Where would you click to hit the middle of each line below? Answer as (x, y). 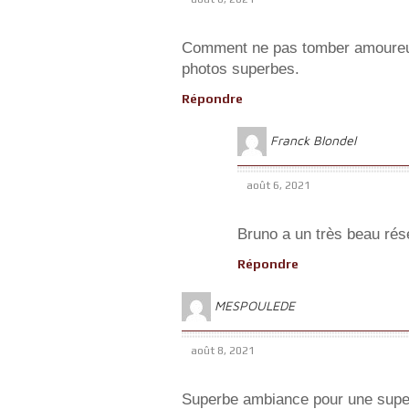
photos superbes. (241, 69)
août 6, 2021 (278, 186)
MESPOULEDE (255, 305)
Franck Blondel (313, 140)
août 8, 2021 (223, 351)
